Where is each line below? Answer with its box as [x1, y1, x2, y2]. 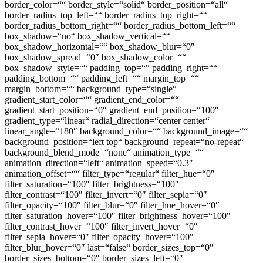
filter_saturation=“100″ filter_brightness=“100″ [5, 178, 179, 189]
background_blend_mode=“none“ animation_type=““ [5, 147, 204, 157]
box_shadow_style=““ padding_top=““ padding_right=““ [5, 62, 217, 73]
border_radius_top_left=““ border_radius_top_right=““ [5, 9, 207, 20]
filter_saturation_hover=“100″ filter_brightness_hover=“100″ [5, 210, 231, 221]
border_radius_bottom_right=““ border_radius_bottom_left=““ [5, 20, 235, 31]
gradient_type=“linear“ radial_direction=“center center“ [5, 115, 210, 126]
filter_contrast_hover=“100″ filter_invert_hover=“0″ [5, 221, 198, 231]
